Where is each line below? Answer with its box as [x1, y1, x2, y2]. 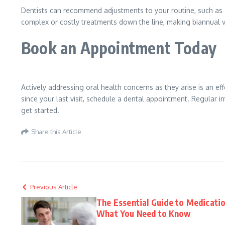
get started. [21, 106, 61, 115]
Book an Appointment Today [21, 38, 220, 58]
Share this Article [31, 127, 81, 136]
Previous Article [30, 183, 77, 191]
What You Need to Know [96, 208, 191, 219]
